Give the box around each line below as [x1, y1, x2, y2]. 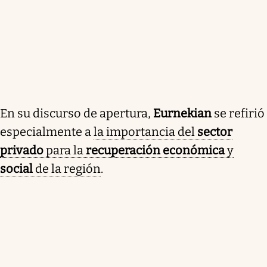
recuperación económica [86, 142, 225, 157]
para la [46, 142, 86, 157]
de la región [33, 161, 101, 176]
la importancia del [94, 124, 197, 139]
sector [197, 124, 232, 139]
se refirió [212, 105, 265, 120]
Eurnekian [153, 105, 212, 120]
